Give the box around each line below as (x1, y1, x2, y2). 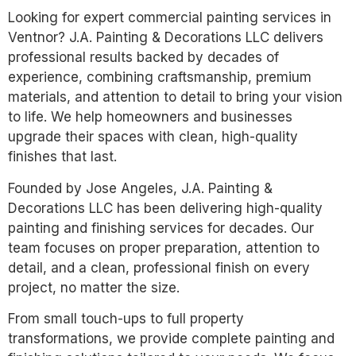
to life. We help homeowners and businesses (8, 109, 292, 126)
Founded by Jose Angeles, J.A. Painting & (8, 180, 273, 196)
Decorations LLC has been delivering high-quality (8, 199, 323, 216)
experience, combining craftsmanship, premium (8, 69, 311, 86)
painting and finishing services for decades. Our (8, 219, 314, 236)
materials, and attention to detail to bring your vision (8, 89, 342, 106)
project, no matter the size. (8, 279, 180, 296)
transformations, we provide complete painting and (8, 331, 335, 347)
